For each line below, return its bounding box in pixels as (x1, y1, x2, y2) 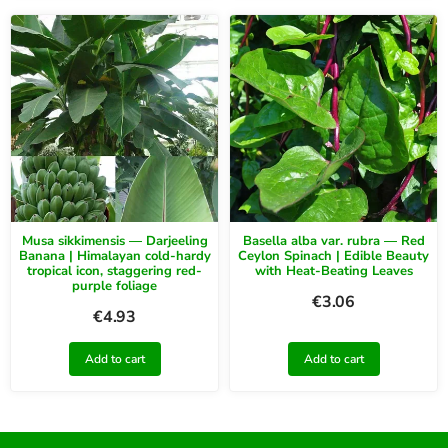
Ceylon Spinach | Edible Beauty (238, 246, 429, 265)
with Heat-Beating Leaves (254, 261, 413, 280)
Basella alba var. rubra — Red (242, 231, 425, 250)
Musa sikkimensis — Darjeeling (21, 231, 208, 250)
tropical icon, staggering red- (27, 261, 202, 280)
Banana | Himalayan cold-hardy (18, 246, 211, 265)
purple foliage (72, 276, 157, 295)
